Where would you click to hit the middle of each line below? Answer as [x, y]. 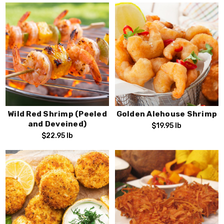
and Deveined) [57, 124]
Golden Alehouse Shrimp [167, 114]
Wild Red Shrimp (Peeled [57, 114]
